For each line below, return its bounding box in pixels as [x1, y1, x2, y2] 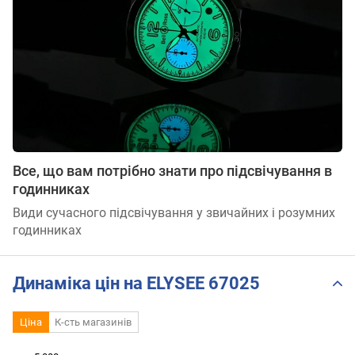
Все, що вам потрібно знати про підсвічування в [13, 162, 332, 180]
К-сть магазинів [55, 315, 132, 328]
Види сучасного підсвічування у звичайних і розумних [13, 205, 335, 221]
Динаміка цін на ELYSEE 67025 [13, 273, 260, 293]
